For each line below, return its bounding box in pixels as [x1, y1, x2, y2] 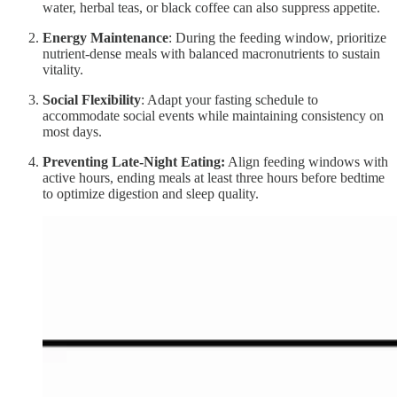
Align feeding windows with [225, 154, 388, 170]
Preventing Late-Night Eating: [43, 154, 225, 170]
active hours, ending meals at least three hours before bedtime [43, 170, 385, 186]
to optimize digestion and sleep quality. [43, 186, 259, 202]
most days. [43, 124, 102, 140]
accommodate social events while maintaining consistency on [43, 108, 384, 124]
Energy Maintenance [43, 30, 168, 46]
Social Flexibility [43, 92, 141, 108]
